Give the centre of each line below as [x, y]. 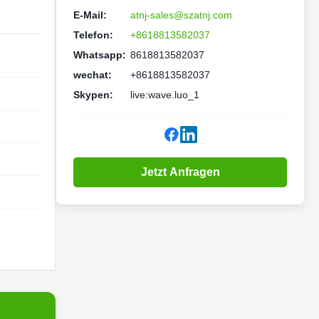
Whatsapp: [100, 55]
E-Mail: [90, 15]
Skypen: [93, 95]
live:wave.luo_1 [165, 95]
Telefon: [93, 35]
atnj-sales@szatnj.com [181, 15]
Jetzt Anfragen [180, 172]
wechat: [93, 75]
